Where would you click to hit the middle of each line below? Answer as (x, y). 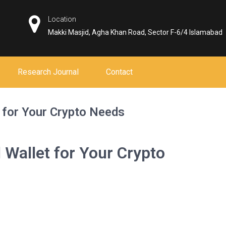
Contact (119, 72)
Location (62, 19)
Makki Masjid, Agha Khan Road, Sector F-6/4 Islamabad (135, 32)
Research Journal (48, 72)
